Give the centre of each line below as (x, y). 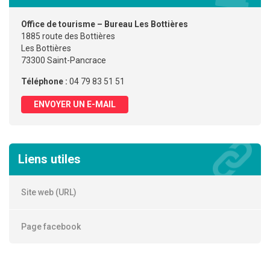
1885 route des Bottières (68, 36)
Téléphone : (45, 81)
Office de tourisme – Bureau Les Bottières (105, 24)
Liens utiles (49, 159)
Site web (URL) (49, 192)
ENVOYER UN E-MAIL (75, 104)
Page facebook (51, 226)
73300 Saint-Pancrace (64, 60)
